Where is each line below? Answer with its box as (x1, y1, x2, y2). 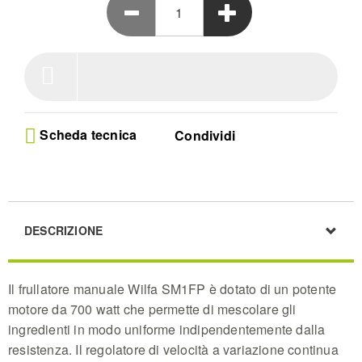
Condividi (175, 126, 236, 145)
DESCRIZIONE (24, 222, 103, 239)
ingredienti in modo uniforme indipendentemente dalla (8, 320, 326, 339)
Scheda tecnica (36, 125, 137, 144)
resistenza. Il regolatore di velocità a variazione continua (8, 340, 339, 360)
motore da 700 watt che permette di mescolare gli (8, 300, 297, 319)
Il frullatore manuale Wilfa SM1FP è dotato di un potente (8, 280, 337, 299)
